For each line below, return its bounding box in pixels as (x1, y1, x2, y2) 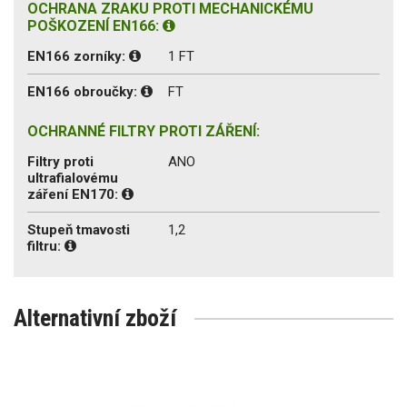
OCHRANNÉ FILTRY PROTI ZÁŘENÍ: (27, 122, 260, 140)
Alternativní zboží (14, 303, 176, 332)
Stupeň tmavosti (27, 221, 130, 238)
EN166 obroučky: (27, 83, 141, 100)
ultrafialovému (27, 169, 118, 186)
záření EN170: (27, 185, 122, 203)
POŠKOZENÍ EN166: (27, 16, 163, 35)
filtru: (27, 237, 65, 254)
